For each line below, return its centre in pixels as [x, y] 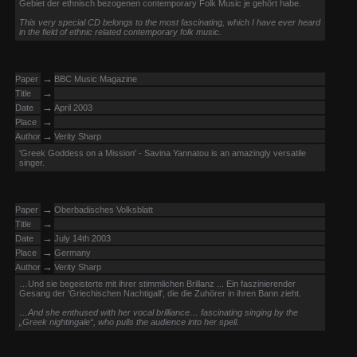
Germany [73, 253]
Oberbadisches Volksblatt [104, 210]
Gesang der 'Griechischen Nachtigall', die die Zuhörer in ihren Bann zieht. [160, 293]
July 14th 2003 [82, 238]
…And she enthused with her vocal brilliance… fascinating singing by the [159, 312]
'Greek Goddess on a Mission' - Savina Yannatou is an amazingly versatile [163, 153]
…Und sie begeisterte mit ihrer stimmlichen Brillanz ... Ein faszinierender [157, 284]
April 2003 [73, 108]
